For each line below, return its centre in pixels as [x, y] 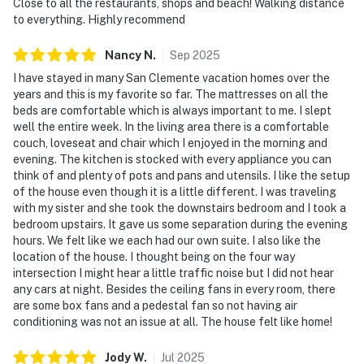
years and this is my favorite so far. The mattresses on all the [171, 94]
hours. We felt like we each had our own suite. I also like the [167, 240]
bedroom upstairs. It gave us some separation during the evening [180, 224]
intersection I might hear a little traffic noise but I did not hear [173, 273]
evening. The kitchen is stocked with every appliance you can [172, 159]
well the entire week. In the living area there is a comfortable [171, 126]
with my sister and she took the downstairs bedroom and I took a [180, 208]
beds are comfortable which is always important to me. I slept [172, 110]
